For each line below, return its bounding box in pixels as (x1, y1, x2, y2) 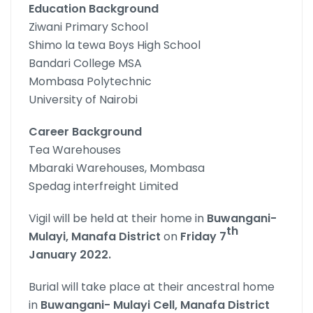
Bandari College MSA (29, 55, 142, 72)
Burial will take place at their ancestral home (29, 279, 275, 296)
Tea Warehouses (29, 142, 121, 159)
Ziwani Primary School (29, 19, 148, 36)
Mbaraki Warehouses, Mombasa (29, 160, 205, 177)
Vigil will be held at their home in (29, 210, 207, 227)
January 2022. (29, 247, 111, 263)
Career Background (29, 124, 142, 140)
